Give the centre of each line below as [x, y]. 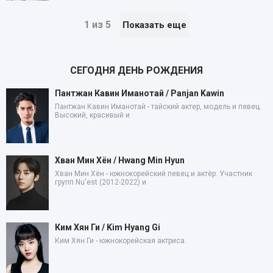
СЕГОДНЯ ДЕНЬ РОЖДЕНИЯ [136, 70]
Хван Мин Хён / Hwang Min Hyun [120, 160]
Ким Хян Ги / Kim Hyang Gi [108, 227]
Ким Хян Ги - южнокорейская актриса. [121, 240]
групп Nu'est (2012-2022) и [101, 182]
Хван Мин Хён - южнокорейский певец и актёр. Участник [154, 173]
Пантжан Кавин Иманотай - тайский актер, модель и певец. [158, 106]
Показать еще [154, 25]
